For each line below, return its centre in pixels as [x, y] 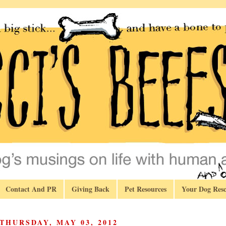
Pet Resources [146, 189]
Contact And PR [31, 189]
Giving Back [91, 189]
